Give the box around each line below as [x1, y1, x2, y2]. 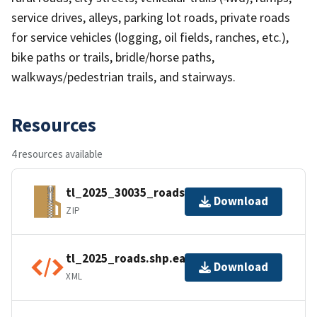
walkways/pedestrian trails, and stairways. [11, 68, 236, 85]
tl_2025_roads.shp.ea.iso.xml [66, 250, 229, 267]
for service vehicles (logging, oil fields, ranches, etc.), [11, 28, 289, 45]
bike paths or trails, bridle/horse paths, [11, 48, 214, 65]
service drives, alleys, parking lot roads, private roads [11, 8, 290, 25]
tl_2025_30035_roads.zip [66, 185, 205, 201]
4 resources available [11, 146, 103, 161]
